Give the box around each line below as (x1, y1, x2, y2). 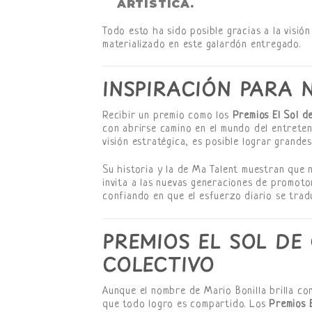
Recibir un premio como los (102, 110, 233, 123)
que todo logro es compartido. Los (102, 298, 270, 311)
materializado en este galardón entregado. (102, 38, 301, 51)
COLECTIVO (102, 250, 215, 278)
